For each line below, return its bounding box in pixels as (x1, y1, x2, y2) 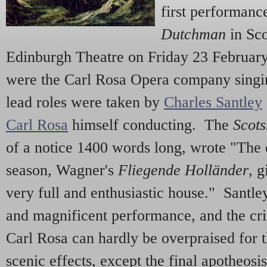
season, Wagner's (6, 162, 118, 179)
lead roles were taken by (6, 94, 164, 111)
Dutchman (161, 26, 226, 43)
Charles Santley (164, 94, 262, 111)
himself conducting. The (68, 116, 233, 133)
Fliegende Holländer (118, 162, 249, 179)
